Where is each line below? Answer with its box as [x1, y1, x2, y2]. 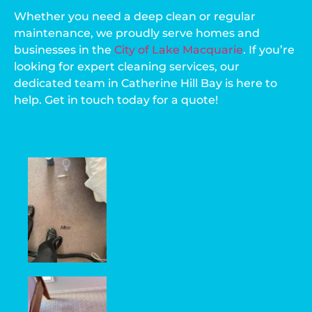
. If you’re [243, 43, 295, 57]
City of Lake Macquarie [114, 43, 243, 57]
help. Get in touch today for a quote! [14, 93, 218, 107]
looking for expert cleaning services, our [14, 60, 240, 74]
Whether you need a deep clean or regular [14, 10, 256, 24]
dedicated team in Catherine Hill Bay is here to [14, 77, 277, 91]
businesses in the [14, 43, 114, 57]
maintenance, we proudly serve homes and [14, 26, 260, 40]
